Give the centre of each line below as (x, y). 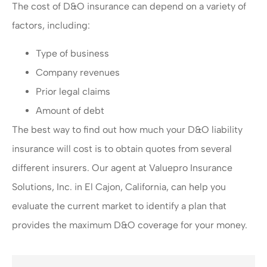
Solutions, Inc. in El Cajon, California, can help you (119, 187)
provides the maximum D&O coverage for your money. (130, 225)
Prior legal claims (73, 91)
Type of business (72, 53)
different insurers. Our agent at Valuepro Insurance (122, 167)
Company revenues (78, 72)
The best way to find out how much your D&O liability (127, 129)
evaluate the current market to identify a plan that (119, 206)
